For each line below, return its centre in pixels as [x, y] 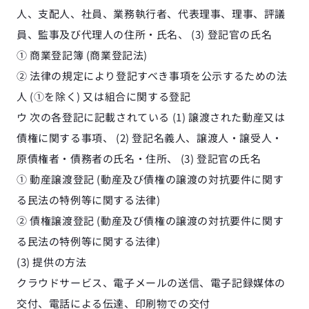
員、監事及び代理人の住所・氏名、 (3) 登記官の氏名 [144, 34]
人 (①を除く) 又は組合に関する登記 [104, 96]
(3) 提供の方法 [52, 262]
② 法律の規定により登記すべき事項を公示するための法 [152, 76]
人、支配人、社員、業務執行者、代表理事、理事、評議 [151, 13]
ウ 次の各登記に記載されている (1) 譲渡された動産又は [151, 117]
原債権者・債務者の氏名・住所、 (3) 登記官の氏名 [139, 158]
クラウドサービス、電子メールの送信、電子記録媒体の [151, 282]
